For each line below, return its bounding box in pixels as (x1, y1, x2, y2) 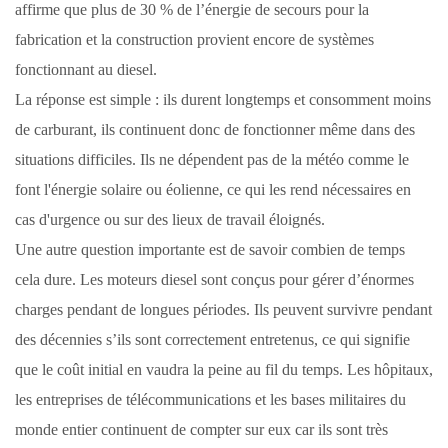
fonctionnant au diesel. (15, 61, 157, 79)
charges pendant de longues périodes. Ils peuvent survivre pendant (15, 301, 432, 319)
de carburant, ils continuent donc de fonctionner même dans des (15, 121, 415, 139)
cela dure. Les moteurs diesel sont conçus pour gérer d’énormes (15, 271, 414, 289)
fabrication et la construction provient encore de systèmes (15, 31, 374, 49)
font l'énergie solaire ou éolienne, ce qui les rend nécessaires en (15, 181, 411, 199)
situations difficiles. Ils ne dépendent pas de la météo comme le (15, 151, 409, 169)
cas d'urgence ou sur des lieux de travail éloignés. (15, 211, 325, 229)
